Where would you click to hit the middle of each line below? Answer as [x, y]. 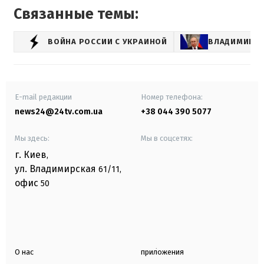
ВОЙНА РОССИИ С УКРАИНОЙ [108, 42]
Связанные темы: [76, 14]
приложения [162, 252]
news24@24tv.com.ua [59, 111]
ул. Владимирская [55, 169]
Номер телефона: [172, 97]
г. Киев [31, 154]
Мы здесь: [32, 138]
